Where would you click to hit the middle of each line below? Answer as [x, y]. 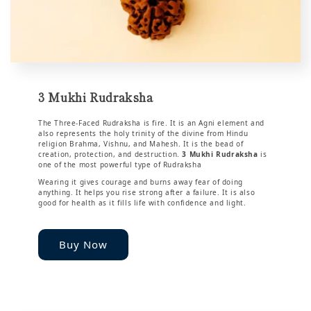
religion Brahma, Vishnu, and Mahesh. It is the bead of [141, 143]
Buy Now [83, 245]
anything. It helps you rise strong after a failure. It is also [147, 192]
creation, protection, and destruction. [110, 154]
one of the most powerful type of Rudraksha [120, 164]
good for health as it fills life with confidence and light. [142, 202]
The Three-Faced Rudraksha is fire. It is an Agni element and [152, 123]
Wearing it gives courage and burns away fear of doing [141, 182]
